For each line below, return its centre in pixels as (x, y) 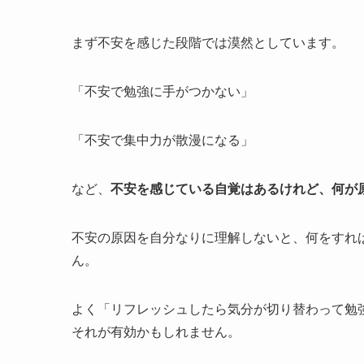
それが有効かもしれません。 (156, 331)
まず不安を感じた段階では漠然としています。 (208, 42)
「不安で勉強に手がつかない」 (162, 91)
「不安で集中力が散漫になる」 (162, 140)
